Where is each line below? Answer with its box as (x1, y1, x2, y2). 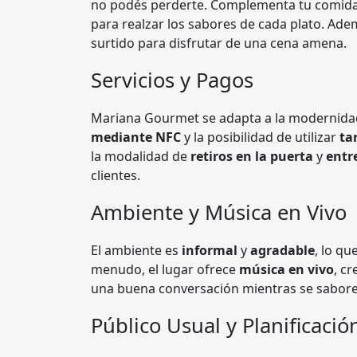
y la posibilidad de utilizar (181, 128, 339, 146)
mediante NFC (91, 128, 181, 146)
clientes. (91, 167, 140, 184)
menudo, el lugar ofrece (91, 261, 239, 278)
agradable (250, 241, 315, 259)
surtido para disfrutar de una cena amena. (91, 34, 347, 52)
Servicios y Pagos (91, 66, 253, 94)
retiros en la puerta (190, 147, 313, 165)
